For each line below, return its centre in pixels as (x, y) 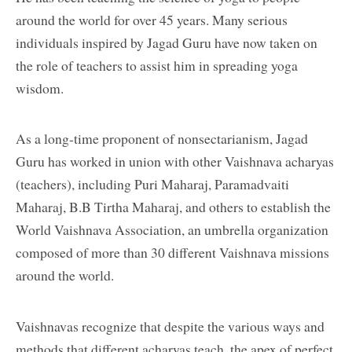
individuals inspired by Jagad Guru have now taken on (167, 43)
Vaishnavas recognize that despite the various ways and (170, 326)
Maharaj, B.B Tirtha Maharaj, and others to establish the (173, 207)
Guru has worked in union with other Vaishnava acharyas (175, 161)
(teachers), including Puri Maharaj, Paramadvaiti (152, 184)
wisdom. (40, 88)
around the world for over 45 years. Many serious (152, 20)
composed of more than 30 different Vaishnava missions (172, 253)
